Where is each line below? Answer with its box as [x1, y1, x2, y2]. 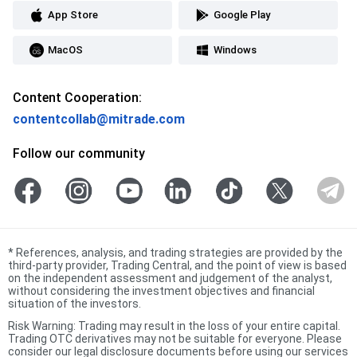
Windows [214, 43, 257, 56]
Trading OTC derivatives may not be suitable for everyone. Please [8, 331, 342, 345]
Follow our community [13, 145, 145, 161]
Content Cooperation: [13, 89, 142, 105]
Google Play [214, 8, 270, 21]
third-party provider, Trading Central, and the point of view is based [8, 258, 347, 272]
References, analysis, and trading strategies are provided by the [16, 245, 343, 259]
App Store [48, 8, 98, 21]
